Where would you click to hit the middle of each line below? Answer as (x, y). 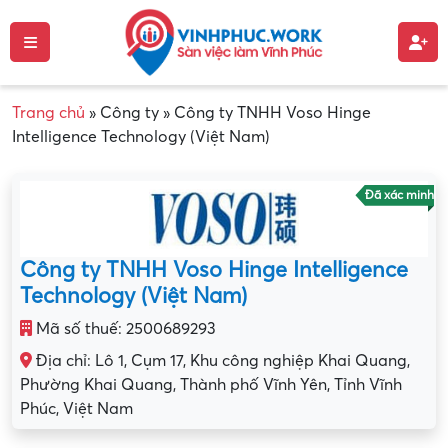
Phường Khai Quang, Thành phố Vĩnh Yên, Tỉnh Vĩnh (211, 385)
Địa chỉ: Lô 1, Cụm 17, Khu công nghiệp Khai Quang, (221, 361)
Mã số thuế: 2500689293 (124, 329)
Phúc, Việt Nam (76, 409)
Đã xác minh (399, 195)
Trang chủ (48, 112)
